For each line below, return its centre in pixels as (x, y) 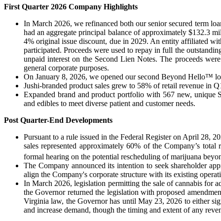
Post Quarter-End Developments (58, 120)
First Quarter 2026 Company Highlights (71, 6)
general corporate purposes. (66, 68)
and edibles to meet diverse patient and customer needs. (110, 103)
